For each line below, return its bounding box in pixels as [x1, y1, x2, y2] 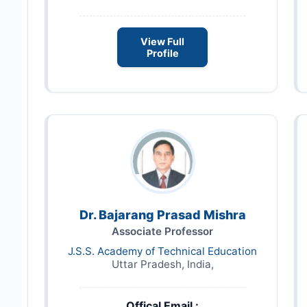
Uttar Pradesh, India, [111, 257, 214, 271]
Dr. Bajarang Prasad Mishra [79, 207, 246, 222]
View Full [140, 35, 184, 47]
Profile [146, 47, 179, 59]
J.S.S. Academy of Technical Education [68, 244, 257, 258]
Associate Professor [112, 224, 213, 238]
